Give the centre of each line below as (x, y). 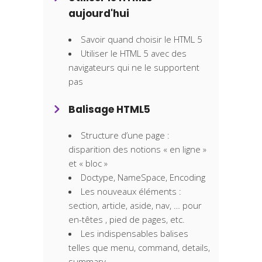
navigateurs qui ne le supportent (134, 68)
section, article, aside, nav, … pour (135, 206)
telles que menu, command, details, (139, 248)
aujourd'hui (99, 14)
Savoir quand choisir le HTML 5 (142, 39)
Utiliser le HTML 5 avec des (134, 54)
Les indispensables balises (135, 234)
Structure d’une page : (125, 135)
